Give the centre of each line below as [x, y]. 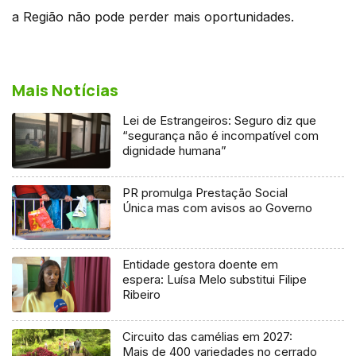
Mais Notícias [65, 90]
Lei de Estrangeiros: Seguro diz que [220, 120]
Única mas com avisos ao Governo [218, 207]
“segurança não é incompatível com [221, 135]
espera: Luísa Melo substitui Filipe [215, 280]
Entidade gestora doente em [201, 265]
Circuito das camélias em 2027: [208, 337]
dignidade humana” [175, 150]
